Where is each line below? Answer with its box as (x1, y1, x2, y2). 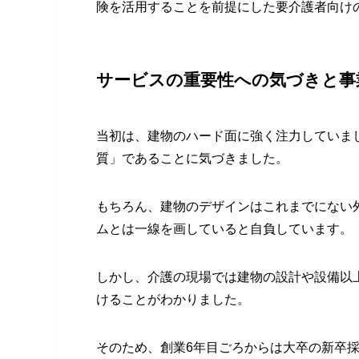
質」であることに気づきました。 (96, 151, 288, 166)
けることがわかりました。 (96, 292, 250, 307)
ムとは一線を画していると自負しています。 (96, 222, 353, 236)
